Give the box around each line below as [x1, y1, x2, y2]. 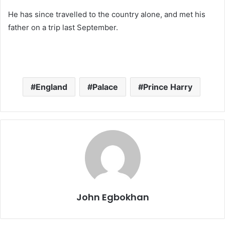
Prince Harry [143, 82, 192, 92]
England [35, 82, 67, 92]
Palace [92, 82, 118, 92]
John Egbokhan [76, 191, 149, 204]
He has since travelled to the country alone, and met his [8, 10, 205, 20]
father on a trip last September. [8, 23, 118, 33]
